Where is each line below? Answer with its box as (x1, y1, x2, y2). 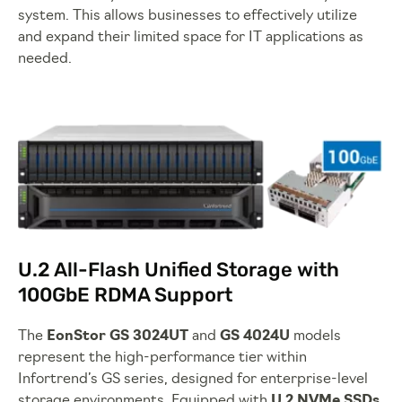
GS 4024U (220, 328, 290, 344)
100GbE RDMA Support (18, 282, 232, 307)
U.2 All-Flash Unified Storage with (18, 257, 339, 282)
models (290, 328, 341, 344)
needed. (18, 51, 72, 66)
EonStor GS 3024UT (47, 328, 188, 344)
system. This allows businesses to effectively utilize (18, 8, 357, 23)
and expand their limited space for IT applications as (18, 30, 363, 45)
